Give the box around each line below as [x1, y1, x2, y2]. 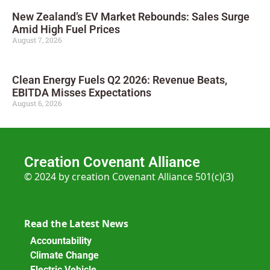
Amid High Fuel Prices [12, 22, 120, 36]
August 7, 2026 [12, 34, 62, 45]
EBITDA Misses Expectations [12, 86, 151, 99]
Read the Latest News [24, 217, 128, 231]
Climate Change [30, 249, 99, 261]
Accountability [30, 234, 92, 246]
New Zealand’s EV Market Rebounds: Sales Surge [12, 10, 250, 23]
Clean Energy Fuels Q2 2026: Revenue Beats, [12, 73, 227, 86]
